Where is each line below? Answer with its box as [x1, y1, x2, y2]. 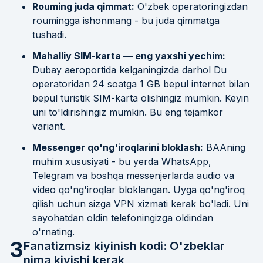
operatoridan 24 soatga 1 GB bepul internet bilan [32, 77, 249, 90]
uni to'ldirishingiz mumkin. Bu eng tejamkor [32, 106, 223, 118]
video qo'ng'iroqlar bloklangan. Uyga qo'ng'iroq [32, 183, 245, 195]
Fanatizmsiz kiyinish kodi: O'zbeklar [23, 238, 225, 253]
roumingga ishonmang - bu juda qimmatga [32, 14, 220, 26]
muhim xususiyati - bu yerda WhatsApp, [32, 155, 211, 167]
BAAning [203, 141, 245, 153]
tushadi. [32, 28, 66, 41]
